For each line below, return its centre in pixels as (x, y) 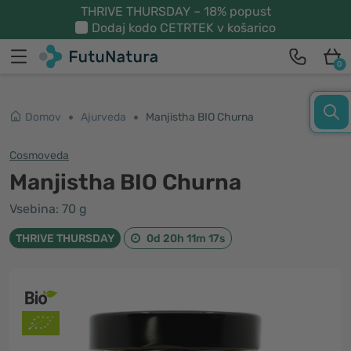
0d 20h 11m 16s (186, 239)
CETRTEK (187, 28)
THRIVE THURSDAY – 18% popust (175, 11)
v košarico (245, 28)
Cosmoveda (39, 156)
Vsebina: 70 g (48, 209)
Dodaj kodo (126, 28)
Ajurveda (103, 117)
